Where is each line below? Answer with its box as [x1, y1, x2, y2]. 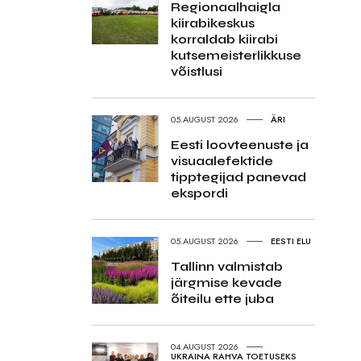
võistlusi [170, 64, 222, 80]
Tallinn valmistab [170, 258, 283, 274]
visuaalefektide [170, 152, 273, 168]
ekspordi [170, 185, 228, 201]
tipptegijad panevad [170, 168, 306, 185]
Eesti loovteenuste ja [170, 136, 309, 152]
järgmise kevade [170, 274, 282, 290]
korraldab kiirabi [170, 31, 278, 48]
